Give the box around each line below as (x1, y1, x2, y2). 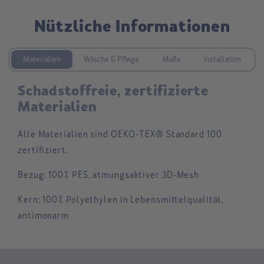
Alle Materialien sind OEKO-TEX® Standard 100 (18, 129, 222, 140)
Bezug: (18, 170, 47, 181)
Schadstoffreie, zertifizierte (18, 83, 209, 100)
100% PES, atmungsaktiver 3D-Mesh (46, 170, 200, 181)
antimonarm (18, 210, 70, 222)
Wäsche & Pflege (84, 55, 140, 64)
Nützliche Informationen (34, 17, 230, 37)
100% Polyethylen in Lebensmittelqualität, (40, 194, 225, 206)
